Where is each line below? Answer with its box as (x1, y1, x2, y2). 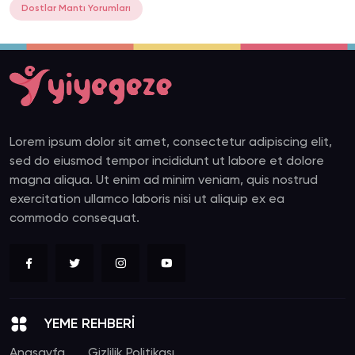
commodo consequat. (10, 212, 139, 226)
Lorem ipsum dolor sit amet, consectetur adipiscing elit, (10, 136, 332, 150)
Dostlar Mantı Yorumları (21, 4, 131, 13)
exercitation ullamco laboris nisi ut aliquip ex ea (10, 193, 284, 207)
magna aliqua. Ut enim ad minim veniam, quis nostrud (10, 174, 318, 188)
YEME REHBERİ (44, 317, 135, 332)
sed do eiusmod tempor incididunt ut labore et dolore (10, 155, 324, 169)
